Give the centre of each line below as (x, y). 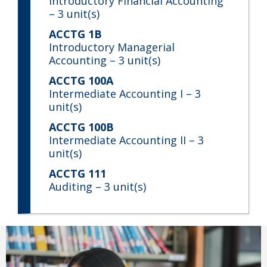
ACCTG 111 (77, 173)
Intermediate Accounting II (117, 140)
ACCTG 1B (75, 34)
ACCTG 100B (81, 127)
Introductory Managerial (112, 47)
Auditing (71, 186)
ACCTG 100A (81, 80)
